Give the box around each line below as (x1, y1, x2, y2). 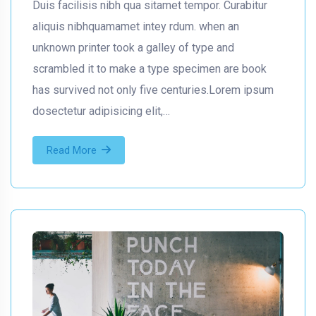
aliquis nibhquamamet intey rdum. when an (32, 20, 239, 34)
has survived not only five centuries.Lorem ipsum (32, 83, 274, 97)
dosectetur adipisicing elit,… (32, 104, 170, 119)
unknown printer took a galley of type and (32, 41, 234, 55)
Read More (47, 144, 97, 157)
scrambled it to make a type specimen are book (32, 62, 267, 76)
